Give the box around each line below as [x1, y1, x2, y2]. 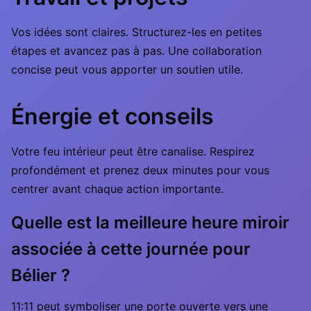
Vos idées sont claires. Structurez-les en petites [11, 25, 262, 39]
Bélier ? [11, 265, 70, 285]
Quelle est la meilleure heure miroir [11, 212, 289, 233]
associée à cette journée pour [11, 239, 251, 259]
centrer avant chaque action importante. [11, 182, 224, 196]
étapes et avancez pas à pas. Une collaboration [11, 44, 262, 58]
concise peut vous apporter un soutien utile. [11, 62, 243, 76]
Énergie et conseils [11, 103, 214, 130]
